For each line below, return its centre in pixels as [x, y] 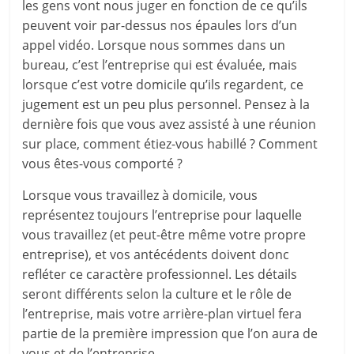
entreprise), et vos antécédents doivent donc [156, 254]
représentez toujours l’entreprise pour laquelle [162, 215]
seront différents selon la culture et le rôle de [157, 294]
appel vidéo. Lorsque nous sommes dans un [154, 45]
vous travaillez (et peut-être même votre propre [164, 235]
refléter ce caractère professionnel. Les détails [160, 274]
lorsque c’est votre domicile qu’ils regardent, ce [163, 85]
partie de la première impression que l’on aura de [170, 333]
